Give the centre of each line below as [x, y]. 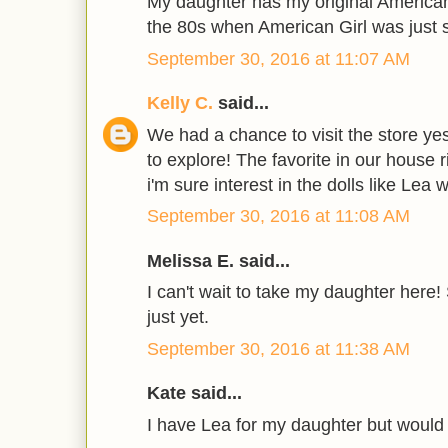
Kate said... [194, 393]
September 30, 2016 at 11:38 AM [278, 348]
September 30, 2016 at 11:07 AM [278, 58]
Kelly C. [180, 103]
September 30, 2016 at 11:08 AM [278, 216]
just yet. [178, 317]
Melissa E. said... [218, 260]
